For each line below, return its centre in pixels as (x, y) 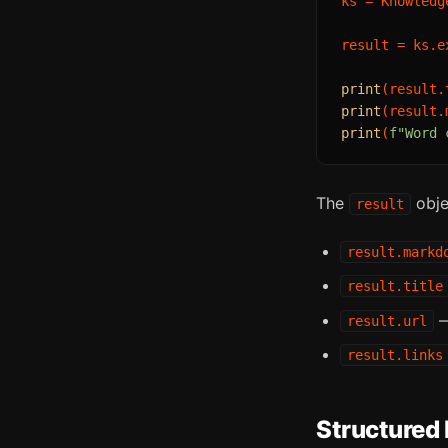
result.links (395, 354)
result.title (395, 286)
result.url (387, 320)
